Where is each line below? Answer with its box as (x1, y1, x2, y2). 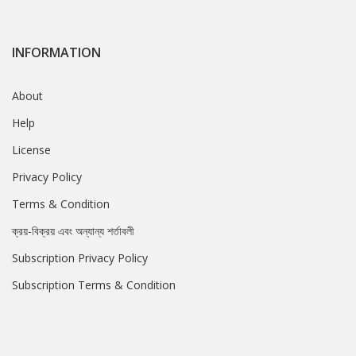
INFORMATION (12, 44, 101, 62)
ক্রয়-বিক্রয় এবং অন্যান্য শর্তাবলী (12, 223, 134, 239)
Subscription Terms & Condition (12, 277, 176, 293)
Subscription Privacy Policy (12, 250, 148, 266)
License (12, 142, 51, 158)
